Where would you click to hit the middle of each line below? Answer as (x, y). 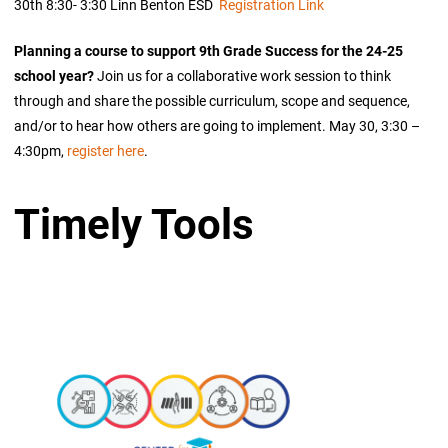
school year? (56, 76)
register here (106, 151)
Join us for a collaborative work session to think (244, 76)
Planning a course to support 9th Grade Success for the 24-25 (209, 51)
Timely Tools (134, 222)
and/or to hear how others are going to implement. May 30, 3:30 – (217, 126)
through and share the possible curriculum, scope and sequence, (212, 101)
